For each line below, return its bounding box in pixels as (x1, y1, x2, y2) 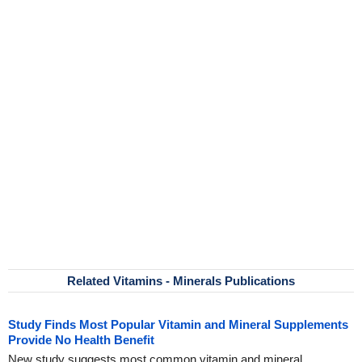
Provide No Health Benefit (8, 333, 154, 347)
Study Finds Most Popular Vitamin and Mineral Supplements (8, 318, 348, 331)
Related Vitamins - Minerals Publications (67, 274, 295, 288)
